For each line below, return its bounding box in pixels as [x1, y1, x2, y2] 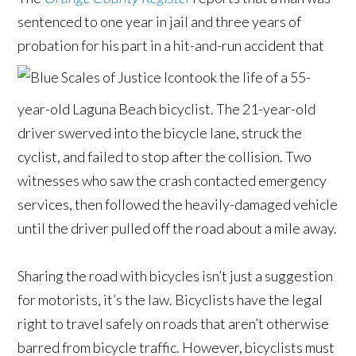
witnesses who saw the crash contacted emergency [17, 172, 327, 190]
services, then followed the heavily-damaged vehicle [17, 195, 339, 214]
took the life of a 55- [189, 68, 311, 87]
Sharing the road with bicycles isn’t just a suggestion [17, 267, 334, 285]
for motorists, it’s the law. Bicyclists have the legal [17, 291, 323, 309]
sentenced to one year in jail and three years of [17, 13, 302, 31]
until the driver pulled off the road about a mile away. [17, 219, 338, 238]
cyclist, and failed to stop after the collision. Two [17, 148, 312, 166]
